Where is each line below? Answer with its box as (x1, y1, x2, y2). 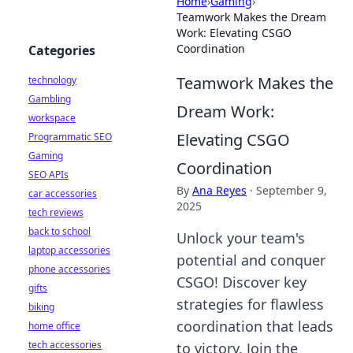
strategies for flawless (176, 295, 324, 314)
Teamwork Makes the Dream (176, 9, 326, 24)
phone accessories (28, 262, 110, 276)
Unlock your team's (176, 229, 305, 247)
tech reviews (28, 206, 84, 219)
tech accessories (28, 338, 102, 351)
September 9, (256, 183, 327, 198)
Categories (28, 42, 95, 59)
